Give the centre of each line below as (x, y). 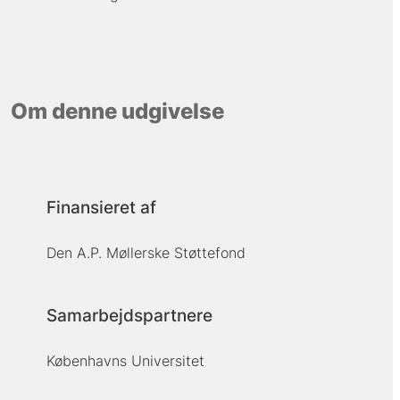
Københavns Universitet (125, 360)
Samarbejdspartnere (129, 316)
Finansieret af (101, 208)
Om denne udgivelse (117, 111)
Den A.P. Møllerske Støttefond (146, 253)
